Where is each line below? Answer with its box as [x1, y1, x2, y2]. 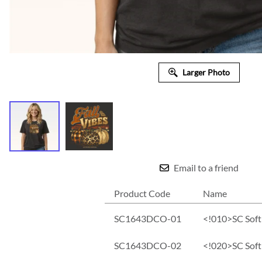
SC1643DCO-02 [114, 240, 181, 251]
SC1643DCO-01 [114, 213, 181, 225]
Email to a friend [173, 162, 239, 174]
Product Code [114, 188, 170, 199]
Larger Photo [182, 67, 230, 78]
